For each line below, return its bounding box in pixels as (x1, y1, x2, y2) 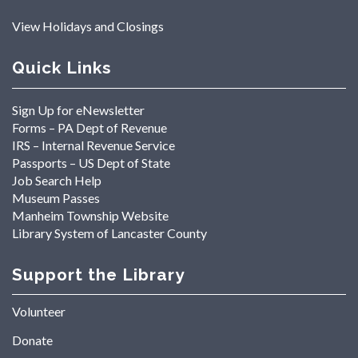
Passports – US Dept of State (12, 154, 170, 170)
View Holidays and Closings (12, 18, 164, 34)
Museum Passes (12, 189, 100, 205)
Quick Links (12, 58, 111, 78)
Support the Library (12, 264, 185, 284)
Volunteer (12, 303, 66, 319)
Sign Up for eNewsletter (12, 101, 145, 117)
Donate (12, 332, 53, 348)
